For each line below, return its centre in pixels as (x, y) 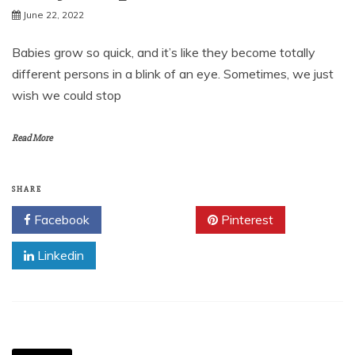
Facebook (60, 219)
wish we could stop (67, 95)
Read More (32, 138)
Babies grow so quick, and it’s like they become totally (164, 52)
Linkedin (59, 255)
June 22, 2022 (53, 15)
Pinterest (246, 219)
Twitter (154, 219)
